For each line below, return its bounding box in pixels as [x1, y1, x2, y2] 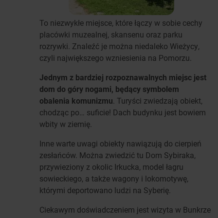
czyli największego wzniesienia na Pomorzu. [39, 53, 194, 63]
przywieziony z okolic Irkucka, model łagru [39, 162, 183, 172]
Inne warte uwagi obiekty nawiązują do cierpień [39, 138, 201, 149]
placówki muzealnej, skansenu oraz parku [39, 29, 182, 40]
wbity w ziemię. [39, 119, 92, 129]
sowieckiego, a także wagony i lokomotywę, [39, 173, 188, 184]
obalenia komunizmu [39, 95, 113, 106]
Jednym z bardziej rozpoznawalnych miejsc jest [39, 72, 206, 83]
